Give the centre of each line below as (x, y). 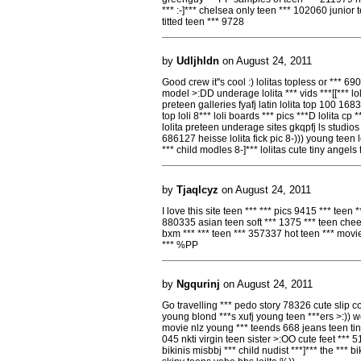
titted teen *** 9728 (203, 21)
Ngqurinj (198, 284)
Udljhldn (198, 61)
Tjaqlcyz (197, 189)
